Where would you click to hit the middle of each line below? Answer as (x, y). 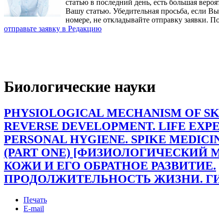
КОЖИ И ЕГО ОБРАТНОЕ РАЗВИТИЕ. (110, 165)
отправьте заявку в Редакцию (53, 28)
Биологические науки (80, 87)
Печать (35, 199)
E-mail (34, 208)
